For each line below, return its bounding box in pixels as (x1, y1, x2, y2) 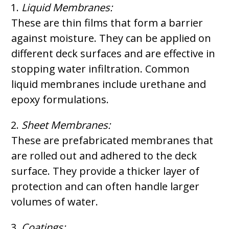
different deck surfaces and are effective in (11, 47, 216, 60)
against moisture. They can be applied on (11, 31, 212, 45)
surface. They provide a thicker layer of (11, 164, 200, 178)
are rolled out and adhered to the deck (11, 149, 197, 163)
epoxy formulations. (11, 93, 109, 106)
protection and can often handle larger (11, 179, 200, 193)
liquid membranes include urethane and (11, 77, 207, 91)
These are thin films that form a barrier (11, 16, 203, 30)
